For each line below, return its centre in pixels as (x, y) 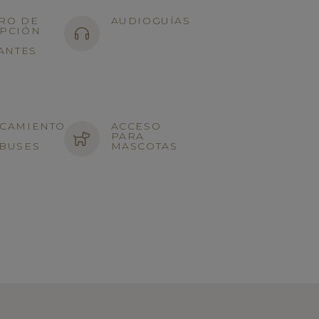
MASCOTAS (144, 146)
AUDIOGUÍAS (151, 21)
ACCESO (136, 126)
